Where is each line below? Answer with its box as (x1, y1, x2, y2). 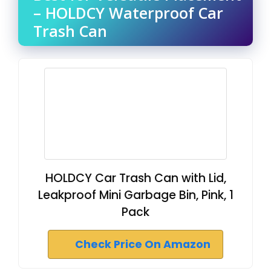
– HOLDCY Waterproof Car (33, 2, 223, 23)
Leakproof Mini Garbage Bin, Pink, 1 (38, 186, 233, 203)
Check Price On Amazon (75, 237, 211, 252)
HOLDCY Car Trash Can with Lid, (45, 169, 226, 186)
